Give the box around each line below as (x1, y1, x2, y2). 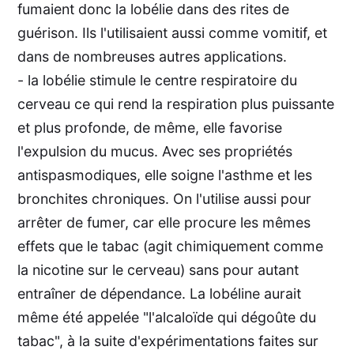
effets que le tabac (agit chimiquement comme (17, 237, 324, 254)
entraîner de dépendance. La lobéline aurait (17, 284, 302, 302)
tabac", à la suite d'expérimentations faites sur (17, 332, 319, 349)
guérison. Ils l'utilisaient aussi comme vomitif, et (17, 24, 328, 41)
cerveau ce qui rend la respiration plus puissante (17, 95, 335, 112)
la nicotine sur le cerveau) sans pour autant (17, 261, 299, 278)
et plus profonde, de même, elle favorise (17, 119, 283, 136)
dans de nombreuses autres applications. (17, 47, 288, 65)
